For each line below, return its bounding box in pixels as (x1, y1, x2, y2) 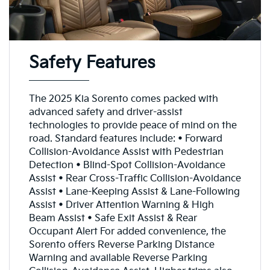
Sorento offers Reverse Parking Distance (28, 239, 215, 251)
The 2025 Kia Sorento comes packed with (28, 93, 218, 105)
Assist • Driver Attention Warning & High (28, 199, 214, 211)
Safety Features (28, 52, 155, 73)
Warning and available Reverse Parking (28, 252, 207, 264)
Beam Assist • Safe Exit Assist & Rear (28, 212, 197, 224)
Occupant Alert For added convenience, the (28, 225, 226, 237)
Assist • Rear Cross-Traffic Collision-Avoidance (28, 172, 241, 184)
